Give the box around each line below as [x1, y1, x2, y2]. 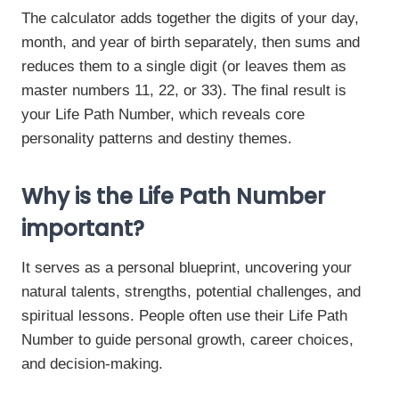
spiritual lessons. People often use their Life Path [21, 307, 347, 324]
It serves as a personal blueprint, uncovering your [21, 259, 352, 276]
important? [21, 214, 144, 243]
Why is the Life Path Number [21, 182, 325, 211]
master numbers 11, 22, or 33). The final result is [21, 82, 346, 99]
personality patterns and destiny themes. [21, 130, 292, 147]
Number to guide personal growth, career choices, [21, 331, 354, 348]
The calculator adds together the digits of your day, [21, 10, 359, 27]
